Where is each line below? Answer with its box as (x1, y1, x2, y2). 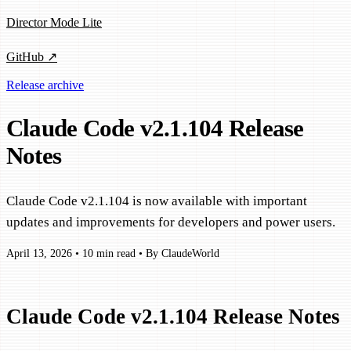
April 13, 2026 (6, 248, 72, 260)
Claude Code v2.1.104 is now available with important (6, 193, 307, 208)
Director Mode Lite (6, 15, 102, 29)
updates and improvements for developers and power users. (6, 214, 335, 230)
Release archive (6, 78, 84, 92)
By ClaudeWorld (146, 248, 219, 260)
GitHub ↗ (6, 50, 57, 64)
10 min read (82, 248, 136, 260)
